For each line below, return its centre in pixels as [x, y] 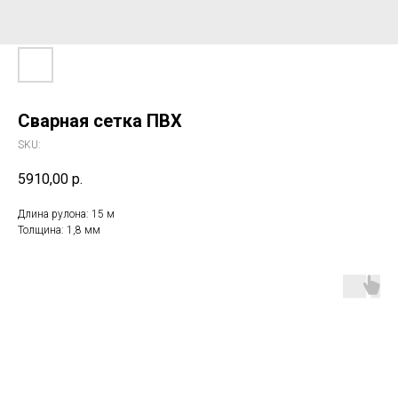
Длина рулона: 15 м [66, 215]
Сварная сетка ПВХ [100, 121]
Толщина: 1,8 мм [59, 231]
